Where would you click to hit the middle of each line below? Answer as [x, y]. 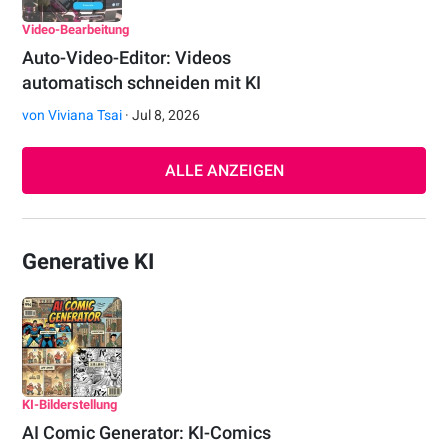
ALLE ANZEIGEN [224, 171]
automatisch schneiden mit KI [142, 83]
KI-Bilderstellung [70, 405]
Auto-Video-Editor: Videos [127, 58]
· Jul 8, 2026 [161, 115]
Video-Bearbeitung [76, 30]
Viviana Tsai [85, 115]
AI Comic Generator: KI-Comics [147, 433]
